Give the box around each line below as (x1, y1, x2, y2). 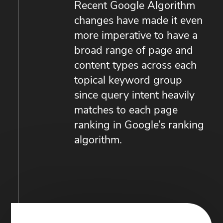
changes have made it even (74, 16, 203, 27)
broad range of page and (74, 46, 193, 57)
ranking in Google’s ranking (74, 120, 204, 131)
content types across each (74, 61, 197, 72)
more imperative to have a (74, 31, 198, 42)
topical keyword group (74, 76, 182, 87)
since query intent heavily (74, 91, 195, 102)
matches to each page (74, 106, 178, 116)
